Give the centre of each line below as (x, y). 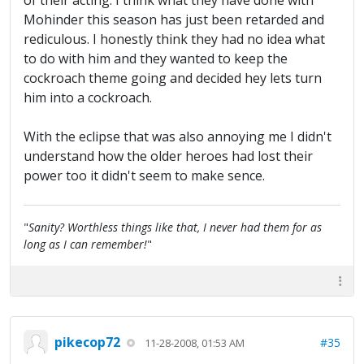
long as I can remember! (85, 245)
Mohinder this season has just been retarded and (174, 20)
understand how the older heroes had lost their (168, 156)
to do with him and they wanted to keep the (156, 59)
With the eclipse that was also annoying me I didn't (178, 137)
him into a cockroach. (88, 98)
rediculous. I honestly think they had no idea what (174, 39)
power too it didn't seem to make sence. (144, 176)
